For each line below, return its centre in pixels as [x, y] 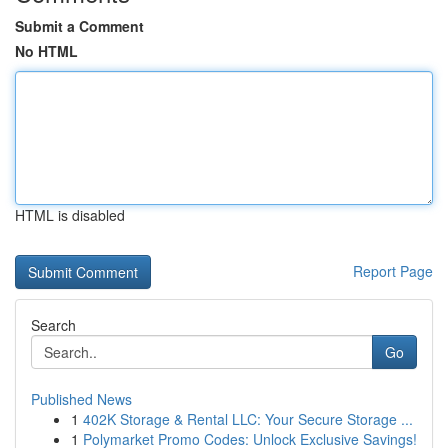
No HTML [46, 51]
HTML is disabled [70, 215]
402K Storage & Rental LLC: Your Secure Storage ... [248, 419]
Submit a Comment [79, 26]
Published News [81, 399]
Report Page [393, 271]
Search [53, 325]
